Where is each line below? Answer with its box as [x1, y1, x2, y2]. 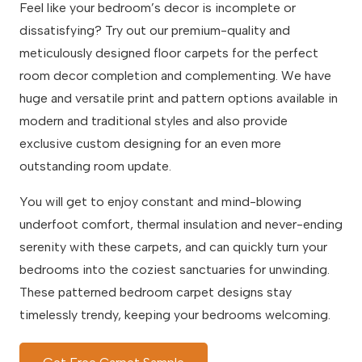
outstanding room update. [19, 158, 175, 175]
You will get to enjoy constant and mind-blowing [19, 194, 301, 210]
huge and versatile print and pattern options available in [19, 90, 338, 107]
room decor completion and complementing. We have [19, 68, 331, 84]
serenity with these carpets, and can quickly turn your [19, 239, 327, 255]
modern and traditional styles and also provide [19, 113, 288, 129]
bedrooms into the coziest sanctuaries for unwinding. [19, 262, 330, 278]
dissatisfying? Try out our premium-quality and [19, 23, 290, 39]
